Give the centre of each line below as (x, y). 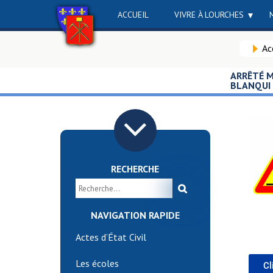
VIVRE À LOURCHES (209, 15)
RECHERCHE (135, 169)
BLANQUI (250, 85)
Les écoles (97, 263)
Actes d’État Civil (111, 237)
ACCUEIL (133, 15)
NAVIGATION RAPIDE (135, 215)
